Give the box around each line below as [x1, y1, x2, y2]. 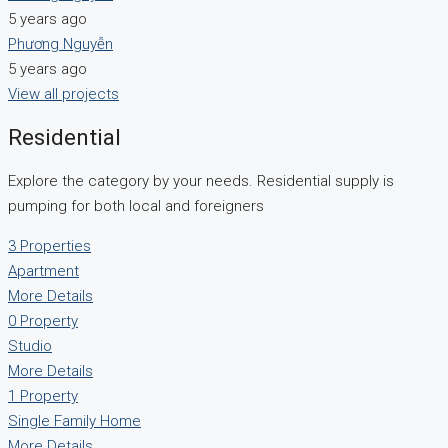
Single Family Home [8, 412, 141, 431]
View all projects [8, 84, 119, 103]
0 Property [8, 312, 78, 331]
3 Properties [8, 237, 91, 256]
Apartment [8, 262, 79, 281]
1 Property [8, 387, 78, 406]
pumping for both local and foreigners [8, 197, 264, 216]
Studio [8, 337, 52, 356]
